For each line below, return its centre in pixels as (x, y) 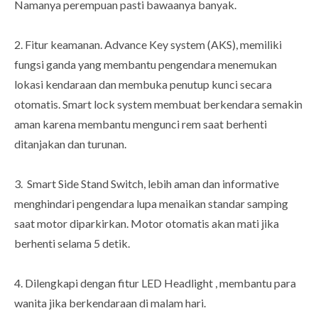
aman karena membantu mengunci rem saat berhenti (141, 124)
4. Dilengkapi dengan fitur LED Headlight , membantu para (155, 283)
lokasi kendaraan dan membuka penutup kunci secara (143, 84)
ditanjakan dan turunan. (70, 144)
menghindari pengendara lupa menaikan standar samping (151, 204)
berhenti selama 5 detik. (72, 243)
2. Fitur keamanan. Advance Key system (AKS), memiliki (148, 45)
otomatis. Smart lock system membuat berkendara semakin (158, 104)
